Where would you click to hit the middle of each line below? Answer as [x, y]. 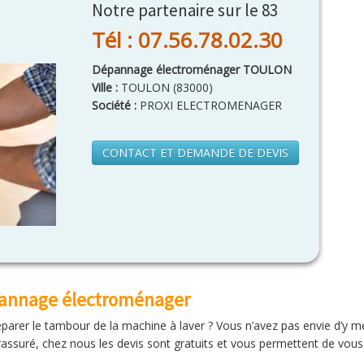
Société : [114, 105]
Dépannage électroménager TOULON [192, 69]
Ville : [106, 87]
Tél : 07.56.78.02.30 [187, 40]
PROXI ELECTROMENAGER [209, 105]
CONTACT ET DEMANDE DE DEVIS [195, 152]
